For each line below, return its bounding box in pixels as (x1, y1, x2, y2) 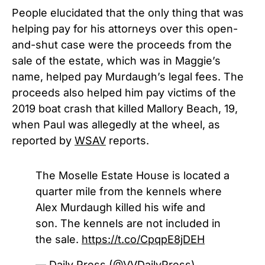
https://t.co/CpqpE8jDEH (82, 232, 205, 245)
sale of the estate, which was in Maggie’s (12, 54, 221, 67)
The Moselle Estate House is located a (35, 169, 230, 182)
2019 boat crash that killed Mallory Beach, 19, (12, 102, 238, 115)
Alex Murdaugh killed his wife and (35, 201, 205, 214)
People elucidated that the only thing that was (12, 6, 244, 19)
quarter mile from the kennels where (35, 185, 222, 198)
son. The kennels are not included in (35, 216, 221, 230)
